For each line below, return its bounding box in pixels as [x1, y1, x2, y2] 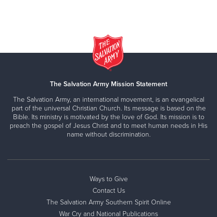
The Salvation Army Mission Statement [50, 79, 167, 88]
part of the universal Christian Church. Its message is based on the [11, 104, 206, 112]
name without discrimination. [66, 130, 151, 139]
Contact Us [92, 186, 125, 195]
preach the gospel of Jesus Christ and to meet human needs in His [10, 121, 207, 130]
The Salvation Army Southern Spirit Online [46, 198, 171, 206]
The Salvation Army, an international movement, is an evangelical [13, 95, 204, 104]
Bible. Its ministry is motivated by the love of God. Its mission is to [13, 112, 204, 121]
